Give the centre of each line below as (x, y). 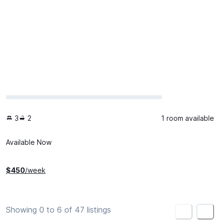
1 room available (188, 118)
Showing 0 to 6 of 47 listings (58, 209)
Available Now (29, 142)
